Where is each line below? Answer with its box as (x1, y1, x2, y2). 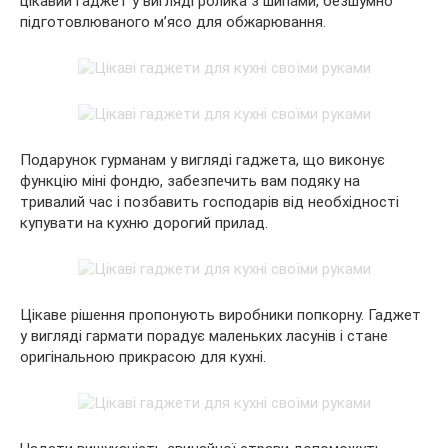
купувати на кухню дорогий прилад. (20, 214, 268, 233)
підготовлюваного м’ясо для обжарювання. (20, 13, 326, 32)
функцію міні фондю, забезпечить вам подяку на (20, 172, 360, 191)
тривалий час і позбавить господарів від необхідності (20, 193, 399, 212)
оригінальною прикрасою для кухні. (20, 348, 266, 367)
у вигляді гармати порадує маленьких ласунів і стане (20, 327, 388, 346)
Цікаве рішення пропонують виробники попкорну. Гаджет (20, 306, 421, 325)
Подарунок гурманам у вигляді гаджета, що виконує (20, 151, 385, 170)
